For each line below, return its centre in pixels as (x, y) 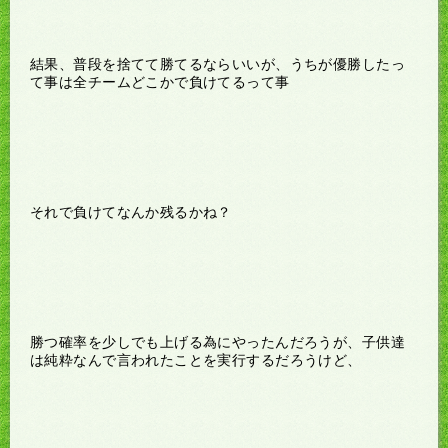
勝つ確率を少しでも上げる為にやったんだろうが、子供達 (217, 341)
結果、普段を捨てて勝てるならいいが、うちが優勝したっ (217, 63)
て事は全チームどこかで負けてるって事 (160, 81)
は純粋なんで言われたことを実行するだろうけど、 (196, 359)
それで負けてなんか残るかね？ (131, 211)
